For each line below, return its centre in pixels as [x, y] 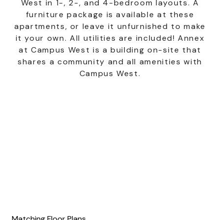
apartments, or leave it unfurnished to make [110, 26]
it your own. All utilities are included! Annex [110, 38]
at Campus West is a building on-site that [110, 50]
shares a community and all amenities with [110, 62]
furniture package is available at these [110, 14]
